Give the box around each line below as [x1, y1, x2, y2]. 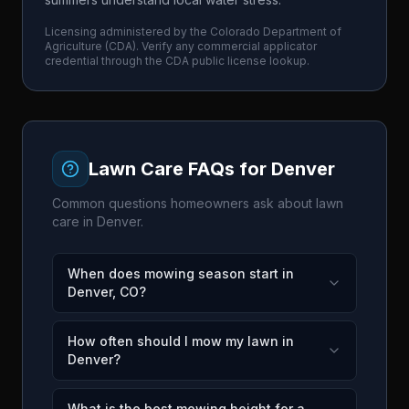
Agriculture [45, 39, 102, 53]
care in [52, 214, 97, 229]
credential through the [45, 54, 165, 68]
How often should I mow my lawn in [68, 333, 294, 349]
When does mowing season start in [68, 266, 294, 281]
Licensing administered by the [45, 25, 210, 38]
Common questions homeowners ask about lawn [52, 195, 343, 211]
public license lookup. [189, 54, 309, 68]
